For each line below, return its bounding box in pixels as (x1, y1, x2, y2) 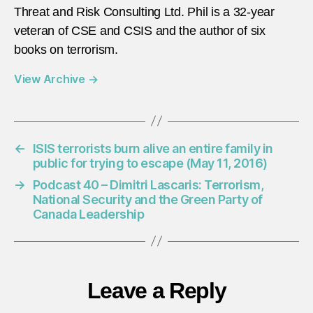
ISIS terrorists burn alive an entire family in (32, 140, 273, 156)
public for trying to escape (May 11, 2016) (32, 155, 268, 170)
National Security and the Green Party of (32, 191, 263, 207)
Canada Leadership (32, 206, 145, 221)
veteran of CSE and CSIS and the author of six (14, 23, 265, 38)
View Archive (14, 71, 88, 86)
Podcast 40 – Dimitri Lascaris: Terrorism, (32, 177, 264, 192)
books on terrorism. (14, 42, 118, 57)
